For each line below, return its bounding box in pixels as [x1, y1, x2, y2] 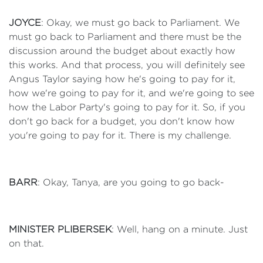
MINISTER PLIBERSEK [9, 224, 112, 234]
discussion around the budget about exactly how [9, 46, 235, 56]
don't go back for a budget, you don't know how [9, 116, 235, 126]
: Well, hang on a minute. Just [112, 224, 248, 234]
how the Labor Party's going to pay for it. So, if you [9, 102, 245, 112]
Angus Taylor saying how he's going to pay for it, [9, 74, 235, 84]
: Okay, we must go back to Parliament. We [41, 18, 240, 28]
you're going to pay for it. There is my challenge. [9, 130, 231, 140]
